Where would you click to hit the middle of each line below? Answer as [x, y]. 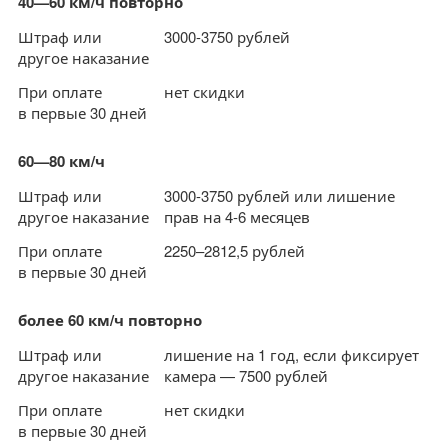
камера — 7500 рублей [246, 375]
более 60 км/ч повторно [110, 320]
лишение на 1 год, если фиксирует [291, 354]
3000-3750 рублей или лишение [279, 195]
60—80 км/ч [61, 161]
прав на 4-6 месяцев [237, 216]
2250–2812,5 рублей [234, 250]
